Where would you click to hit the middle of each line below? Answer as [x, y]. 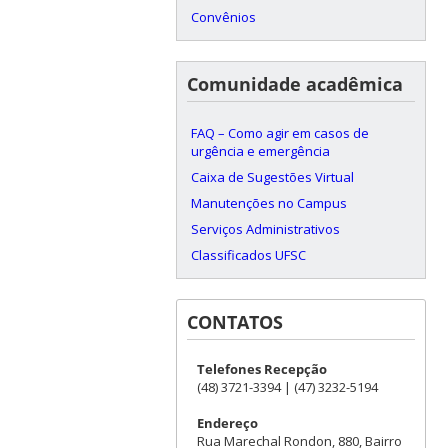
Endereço [227, 422]
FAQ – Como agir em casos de [279, 132]
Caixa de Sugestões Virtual [272, 176]
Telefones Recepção [261, 368]
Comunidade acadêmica [294, 83]
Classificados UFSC [248, 254]
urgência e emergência [260, 150]
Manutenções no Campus [268, 202]
